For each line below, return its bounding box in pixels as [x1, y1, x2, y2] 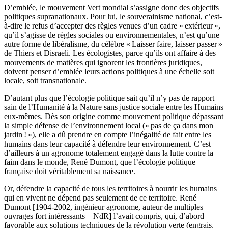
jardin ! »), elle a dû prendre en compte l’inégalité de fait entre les [4, 130, 211, 139]
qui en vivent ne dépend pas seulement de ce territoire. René [4, 193, 196, 203]
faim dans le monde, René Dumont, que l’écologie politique [4, 158, 195, 167]
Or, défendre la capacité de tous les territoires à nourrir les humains [4, 184, 217, 193]
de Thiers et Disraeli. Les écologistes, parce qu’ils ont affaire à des [4, 49, 216, 58]
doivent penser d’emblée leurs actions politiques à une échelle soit [4, 67, 214, 76]
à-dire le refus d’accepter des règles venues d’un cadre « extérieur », [4, 21, 220, 31]
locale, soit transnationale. [4, 76, 87, 85]
